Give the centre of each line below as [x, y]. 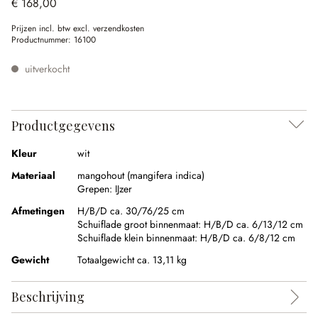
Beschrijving [48, 297]
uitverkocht [46, 69]
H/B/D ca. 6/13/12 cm [253, 224]
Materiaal [33, 175]
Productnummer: [43, 40]
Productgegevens [63, 126]
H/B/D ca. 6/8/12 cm [248, 238]
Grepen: [95, 189]
